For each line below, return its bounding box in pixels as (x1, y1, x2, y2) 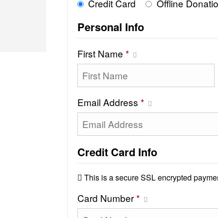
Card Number (77, 191, 136, 204)
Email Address (77, 95, 141, 109)
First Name (77, 46, 126, 60)
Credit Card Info (77, 144, 157, 160)
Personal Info (77, 18, 144, 35)
